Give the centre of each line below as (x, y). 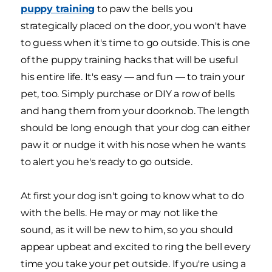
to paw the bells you (144, 9)
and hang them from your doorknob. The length (135, 111)
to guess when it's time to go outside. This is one (135, 43)
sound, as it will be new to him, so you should (127, 230)
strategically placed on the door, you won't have (134, 26)
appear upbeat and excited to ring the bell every (136, 247)
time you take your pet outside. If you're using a (134, 264)
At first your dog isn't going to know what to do (132, 196)
